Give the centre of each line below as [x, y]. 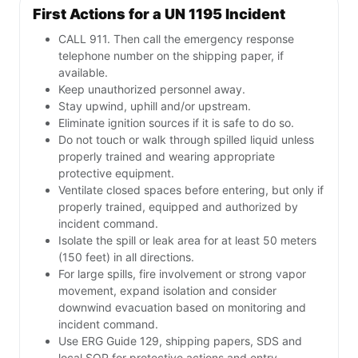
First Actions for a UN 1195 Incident [159, 14]
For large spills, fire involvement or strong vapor [182, 274]
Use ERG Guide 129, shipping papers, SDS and [180, 341]
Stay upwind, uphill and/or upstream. [155, 106]
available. [83, 73]
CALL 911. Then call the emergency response [176, 39]
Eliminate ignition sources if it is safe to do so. [176, 123]
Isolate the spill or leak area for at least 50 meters [187, 241]
